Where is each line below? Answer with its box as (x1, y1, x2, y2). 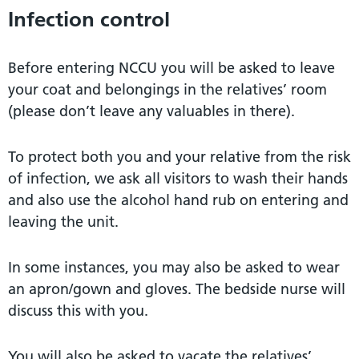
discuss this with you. (8, 301, 148, 320)
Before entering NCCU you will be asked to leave (8, 58, 335, 77)
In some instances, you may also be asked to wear (8, 257, 340, 276)
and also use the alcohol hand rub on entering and (8, 190, 349, 209)
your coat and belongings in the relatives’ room (8, 79, 327, 99)
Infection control (8, 6, 170, 32)
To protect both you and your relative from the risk (8, 147, 351, 166)
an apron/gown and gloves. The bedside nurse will (8, 279, 345, 298)
